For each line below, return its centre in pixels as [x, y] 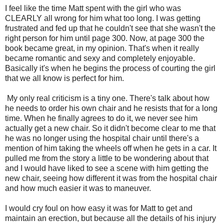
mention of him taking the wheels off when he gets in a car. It [111, 148]
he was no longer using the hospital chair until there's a [102, 138]
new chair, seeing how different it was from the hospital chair [111, 178]
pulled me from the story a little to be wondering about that [107, 158]
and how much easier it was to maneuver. [78, 188]
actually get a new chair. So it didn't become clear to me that [110, 128]
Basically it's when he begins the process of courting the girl [110, 68]
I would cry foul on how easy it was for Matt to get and [99, 208]
